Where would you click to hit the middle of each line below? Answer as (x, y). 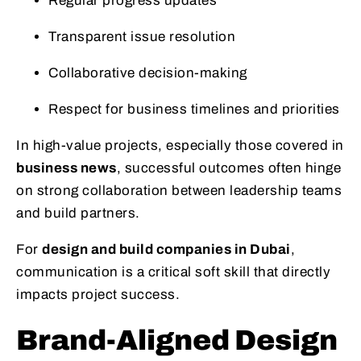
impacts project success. (98, 294)
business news (66, 168)
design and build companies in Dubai (166, 249)
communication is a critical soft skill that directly (173, 272)
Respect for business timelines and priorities (194, 109)
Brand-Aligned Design (177, 340)
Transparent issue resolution (142, 36)
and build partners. (78, 213)
